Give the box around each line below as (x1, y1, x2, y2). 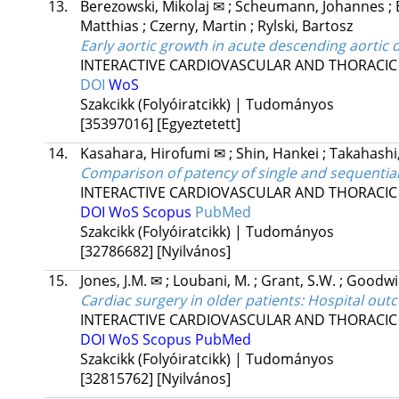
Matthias (79, 16, 142, 37)
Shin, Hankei (235, 143, 322, 164)
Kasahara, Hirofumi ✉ (79, 143, 229, 164)
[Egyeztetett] (156, 114, 240, 134)
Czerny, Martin (149, 16, 250, 37)
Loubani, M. (172, 271, 254, 291)
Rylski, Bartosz (256, 16, 353, 37)
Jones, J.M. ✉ (79, 271, 166, 291)
